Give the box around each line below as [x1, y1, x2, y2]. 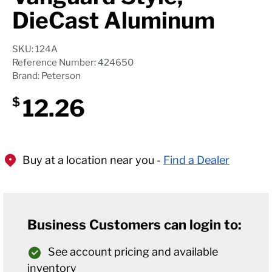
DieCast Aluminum [12, 7, 215, 34]
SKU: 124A [12, 44, 58, 55]
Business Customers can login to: [27, 217, 242, 233]
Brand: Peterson [12, 70, 81, 81]
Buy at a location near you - [22, 154, 161, 166]
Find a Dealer [163, 154, 229, 166]
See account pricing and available [48, 245, 218, 258]
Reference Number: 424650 [12, 57, 134, 68]
